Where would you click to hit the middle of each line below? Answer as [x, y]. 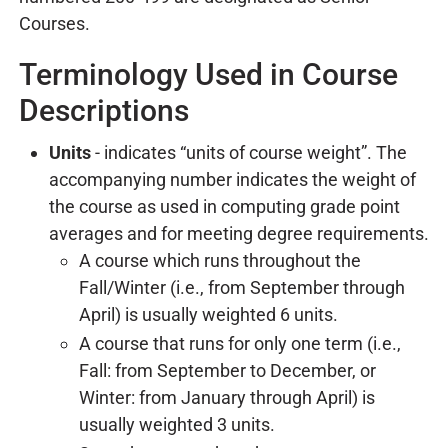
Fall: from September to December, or [227, 370]
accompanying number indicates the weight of [232, 179]
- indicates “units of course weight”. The [251, 152]
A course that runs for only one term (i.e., [240, 343]
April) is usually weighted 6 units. [208, 314]
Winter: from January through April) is [227, 397]
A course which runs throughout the [220, 260]
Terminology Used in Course [208, 74]
